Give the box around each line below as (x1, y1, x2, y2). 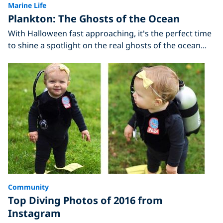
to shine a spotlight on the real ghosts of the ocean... (8, 39, 207, 51)
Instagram (8, 206, 61, 220)
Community (8, 182, 49, 192)
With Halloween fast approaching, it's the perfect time (8, 27, 212, 39)
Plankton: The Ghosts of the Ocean (8, 11, 180, 25)
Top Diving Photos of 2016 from (8, 193, 163, 207)
